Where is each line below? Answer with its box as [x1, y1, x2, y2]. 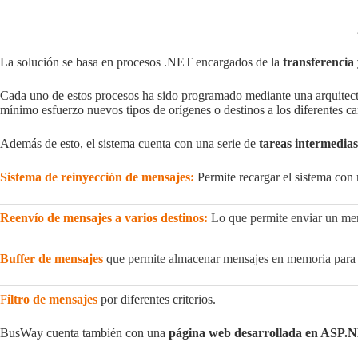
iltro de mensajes [7, 292, 97, 306]
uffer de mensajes [9, 251, 103, 265]
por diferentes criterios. [97, 292, 216, 306]
